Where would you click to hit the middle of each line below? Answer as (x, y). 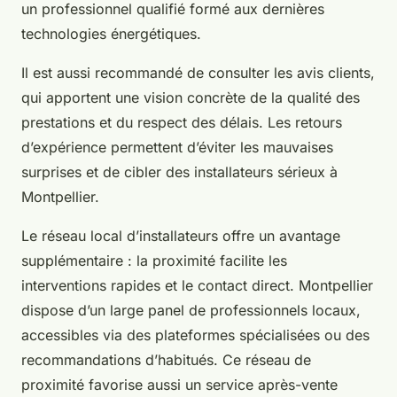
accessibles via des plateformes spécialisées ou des (195, 335)
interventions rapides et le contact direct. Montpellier (197, 286)
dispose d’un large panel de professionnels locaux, (191, 311)
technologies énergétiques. (111, 34)
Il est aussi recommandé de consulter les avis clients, (198, 73)
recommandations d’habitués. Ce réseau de (166, 360)
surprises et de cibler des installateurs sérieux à (179, 172)
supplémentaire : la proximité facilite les (154, 261)
